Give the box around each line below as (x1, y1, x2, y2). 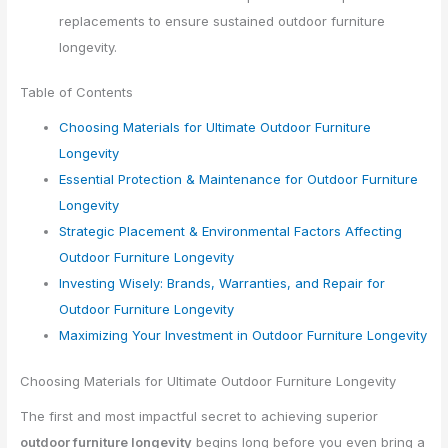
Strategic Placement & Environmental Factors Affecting (59, 223, 403, 240)
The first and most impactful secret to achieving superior (20, 407, 379, 424)
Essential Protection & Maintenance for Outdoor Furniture (59, 171, 419, 188)
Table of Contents (20, 84, 134, 101)
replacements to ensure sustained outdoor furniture (59, 12, 386, 29)
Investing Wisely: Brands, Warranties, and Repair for (59, 275, 386, 292)
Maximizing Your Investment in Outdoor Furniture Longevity (59, 327, 428, 344)
